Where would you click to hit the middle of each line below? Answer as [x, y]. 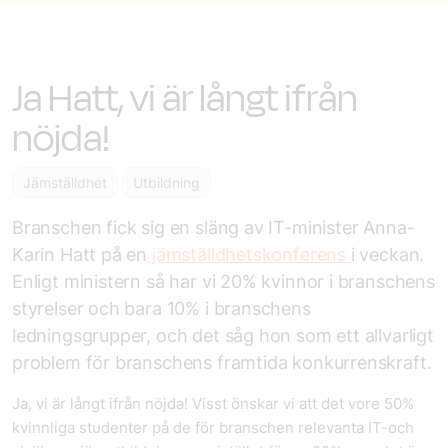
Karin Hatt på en [80, 254]
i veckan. [387, 254]
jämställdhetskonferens [249, 254]
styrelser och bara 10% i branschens [161, 308]
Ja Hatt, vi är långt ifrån [185, 98]
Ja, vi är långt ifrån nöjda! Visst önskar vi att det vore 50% [213, 403]
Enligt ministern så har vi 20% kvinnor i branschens [223, 281]
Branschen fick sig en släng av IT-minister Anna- [213, 227]
